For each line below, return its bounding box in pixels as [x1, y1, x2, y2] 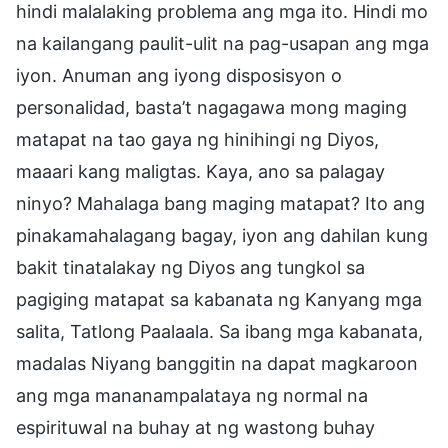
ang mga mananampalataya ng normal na [16, 384, 368, 406]
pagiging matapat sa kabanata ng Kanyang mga [16, 288, 422, 310]
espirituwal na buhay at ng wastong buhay [16, 416, 375, 438]
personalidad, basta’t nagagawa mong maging [16, 96, 407, 118]
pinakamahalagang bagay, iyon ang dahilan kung [16, 224, 428, 246]
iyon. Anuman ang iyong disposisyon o [16, 64, 342, 86]
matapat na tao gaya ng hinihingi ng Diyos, [16, 128, 379, 150]
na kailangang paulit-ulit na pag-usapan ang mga [16, 32, 429, 54]
